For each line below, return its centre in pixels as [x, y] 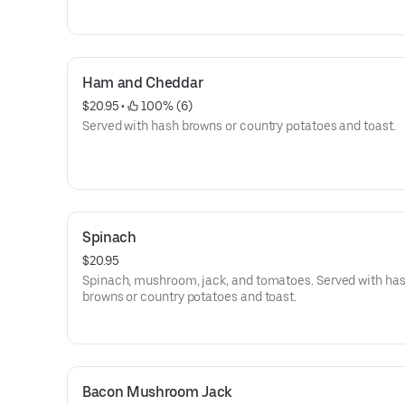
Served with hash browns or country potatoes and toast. [239, 126]
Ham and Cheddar [143, 83]
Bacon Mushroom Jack [157, 392]
